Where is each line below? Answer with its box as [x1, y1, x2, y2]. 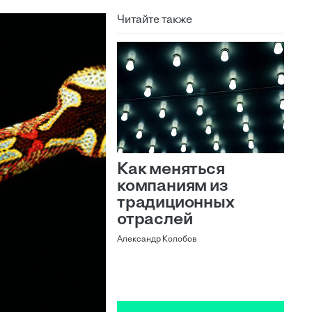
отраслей [117, 212, 193, 228]
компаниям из [117, 178, 228, 195]
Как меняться [117, 162, 225, 178]
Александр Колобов [117, 235, 196, 244]
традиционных [117, 195, 235, 212]
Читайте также [117, 15, 192, 26]
